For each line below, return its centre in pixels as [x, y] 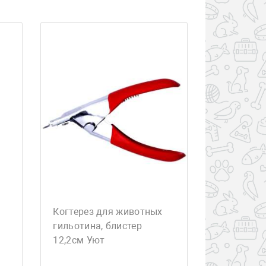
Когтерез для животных [108, 212]
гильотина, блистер [97, 226]
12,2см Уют [79, 240]
